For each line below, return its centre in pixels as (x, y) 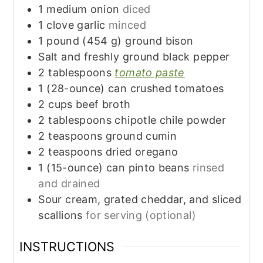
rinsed (208, 168)
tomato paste (150, 73)
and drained (69, 184)
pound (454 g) (84, 41)
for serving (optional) (141, 215)
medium (67, 9)
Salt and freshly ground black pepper (134, 57)
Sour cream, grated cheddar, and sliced (140, 200)
